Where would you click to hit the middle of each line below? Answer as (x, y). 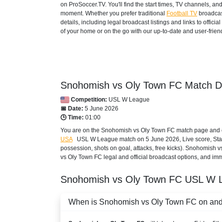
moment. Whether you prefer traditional (113, 13)
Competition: (89, 99)
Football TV (182, 13)
